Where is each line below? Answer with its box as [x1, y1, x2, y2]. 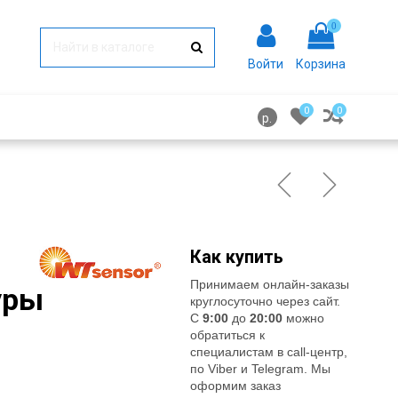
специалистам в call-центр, [190, 344, 348, 359]
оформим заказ [190, 378, 282, 393]
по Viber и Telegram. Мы [190, 361, 331, 376]
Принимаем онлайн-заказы [190, 276, 350, 291]
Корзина [296, 56, 346, 71]
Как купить [190, 245, 284, 267]
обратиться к [190, 327, 266, 342]
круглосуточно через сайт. [190, 293, 341, 308]
